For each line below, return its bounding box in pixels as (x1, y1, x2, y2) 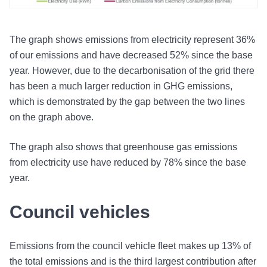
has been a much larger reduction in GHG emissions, (10, 81, 232, 92)
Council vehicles (10, 202, 150, 222)
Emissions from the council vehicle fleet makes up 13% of (10, 241, 251, 252)
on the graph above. (10, 112, 94, 123)
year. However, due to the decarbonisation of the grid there (10, 66, 254, 76)
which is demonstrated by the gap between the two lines (10, 97, 245, 107)
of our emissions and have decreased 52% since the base (10, 50, 253, 61)
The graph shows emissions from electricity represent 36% (10, 35, 255, 45)
